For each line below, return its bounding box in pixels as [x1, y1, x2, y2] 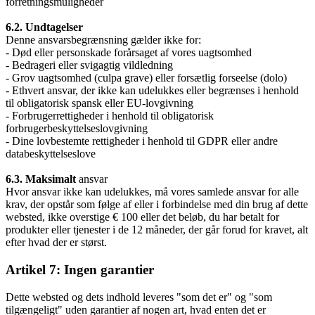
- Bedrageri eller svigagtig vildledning [6, 59, 173, 72]
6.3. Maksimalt [6, 173, 76, 186]
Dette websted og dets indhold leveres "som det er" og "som [6, 290, 272, 303]
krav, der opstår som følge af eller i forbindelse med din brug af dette [6, 198, 308, 211]
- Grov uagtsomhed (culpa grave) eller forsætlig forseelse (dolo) [6, 72, 287, 84]
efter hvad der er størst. [6, 236, 107, 249]
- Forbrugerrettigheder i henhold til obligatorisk [6, 110, 214, 122]
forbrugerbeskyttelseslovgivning [6, 122, 148, 135]
